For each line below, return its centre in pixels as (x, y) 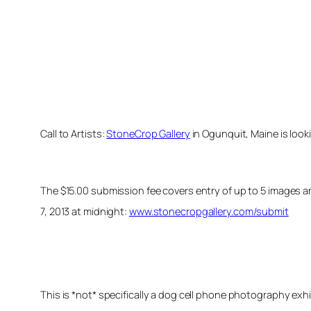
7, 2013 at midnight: (85, 211)
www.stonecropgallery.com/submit (209, 211)
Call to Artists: (74, 134)
